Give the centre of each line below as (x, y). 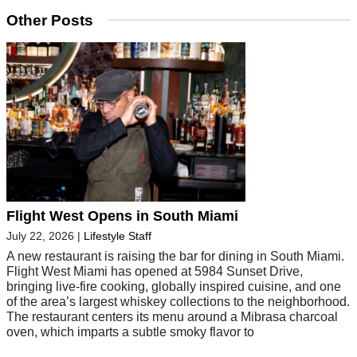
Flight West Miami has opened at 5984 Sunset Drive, (155, 271)
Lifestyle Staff (118, 235)
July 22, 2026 (40, 235)
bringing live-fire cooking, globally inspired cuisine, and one (174, 286)
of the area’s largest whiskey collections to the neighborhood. (178, 301)
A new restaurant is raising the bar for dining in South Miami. (175, 255)
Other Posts (50, 20)
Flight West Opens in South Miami (122, 216)
